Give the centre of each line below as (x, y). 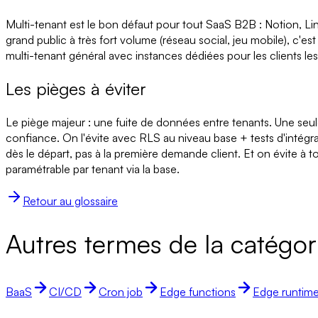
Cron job (121, 292)
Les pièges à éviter (76, 89)
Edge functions (198, 292)
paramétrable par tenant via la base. (93, 169)
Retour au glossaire (70, 201)
